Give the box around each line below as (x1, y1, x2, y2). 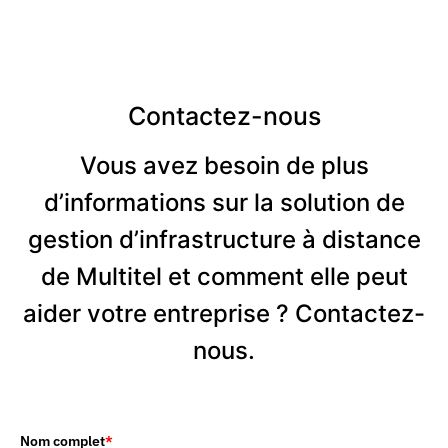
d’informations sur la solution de (43, 188, 405, 218)
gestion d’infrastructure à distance (27, 225, 421, 255)
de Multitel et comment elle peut (40, 262, 408, 292)
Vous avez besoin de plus (79, 151, 369, 181)
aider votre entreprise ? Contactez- (23, 299, 425, 329)
